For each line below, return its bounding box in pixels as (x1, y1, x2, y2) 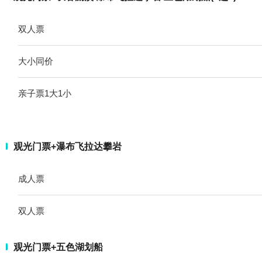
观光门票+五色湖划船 (13, 242, 103, 252)
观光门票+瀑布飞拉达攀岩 (13, 141, 122, 151)
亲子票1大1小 (18, 88, 71, 98)
